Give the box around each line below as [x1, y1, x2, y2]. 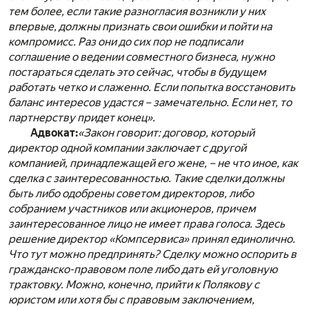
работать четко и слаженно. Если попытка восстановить [8, 81, 295, 94]
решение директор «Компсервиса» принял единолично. [8, 232, 295, 246]
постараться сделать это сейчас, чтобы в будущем [8, 66, 266, 79]
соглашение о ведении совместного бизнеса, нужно [8, 50, 275, 64]
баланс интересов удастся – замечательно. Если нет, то [8, 96, 292, 110]
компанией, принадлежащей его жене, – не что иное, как [8, 157, 298, 170]
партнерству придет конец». [8, 111, 155, 125]
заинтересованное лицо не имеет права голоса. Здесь [8, 217, 285, 231]
